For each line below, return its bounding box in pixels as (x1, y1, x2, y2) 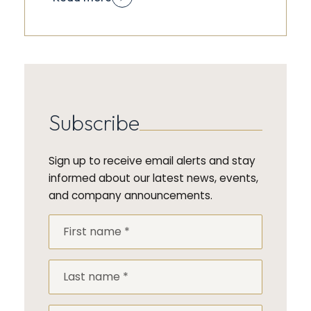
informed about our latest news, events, (48, 170, 258, 185)
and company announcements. (48, 187, 212, 203)
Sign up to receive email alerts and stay (48, 153, 255, 168)
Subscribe (48, 108, 140, 136)
